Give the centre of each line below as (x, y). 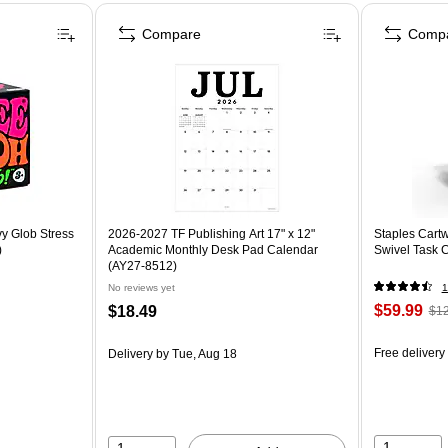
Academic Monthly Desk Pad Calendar (213, 249)
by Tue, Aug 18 (195, 353)
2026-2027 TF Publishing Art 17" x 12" (212, 233)
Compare (172, 33)
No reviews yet (142, 287)
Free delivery (409, 352)
